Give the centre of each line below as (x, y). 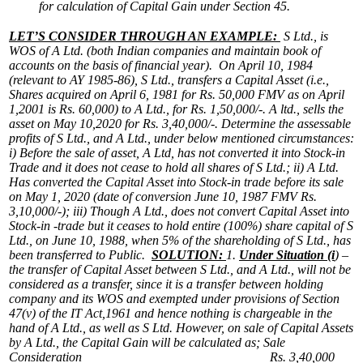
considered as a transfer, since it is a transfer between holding (166, 284)
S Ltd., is (304, 36)
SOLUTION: (189, 254)
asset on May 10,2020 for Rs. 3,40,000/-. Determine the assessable (180, 123)
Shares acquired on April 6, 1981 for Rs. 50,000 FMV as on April (177, 94)
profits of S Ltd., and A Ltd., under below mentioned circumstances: (181, 138)
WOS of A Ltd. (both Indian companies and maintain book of (165, 50)
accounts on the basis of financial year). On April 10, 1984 (161, 65)
